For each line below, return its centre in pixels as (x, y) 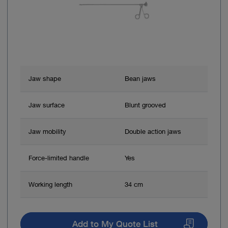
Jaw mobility (47, 131)
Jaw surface (47, 105)
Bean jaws (140, 78)
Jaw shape (45, 78)
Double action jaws (153, 131)
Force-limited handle (59, 158)
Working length (50, 184)
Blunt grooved (145, 105)
